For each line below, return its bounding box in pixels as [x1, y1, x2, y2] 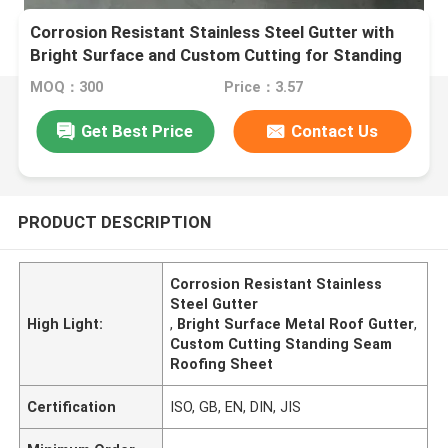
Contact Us [291, 120, 379, 141]
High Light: [27, 315, 104, 332]
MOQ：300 [30, 79, 104, 96]
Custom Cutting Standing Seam [170, 335, 393, 352]
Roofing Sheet [170, 355, 274, 372]
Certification [27, 398, 117, 415]
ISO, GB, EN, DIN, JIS [170, 398, 302, 415]
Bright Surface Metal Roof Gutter [177, 315, 415, 332]
